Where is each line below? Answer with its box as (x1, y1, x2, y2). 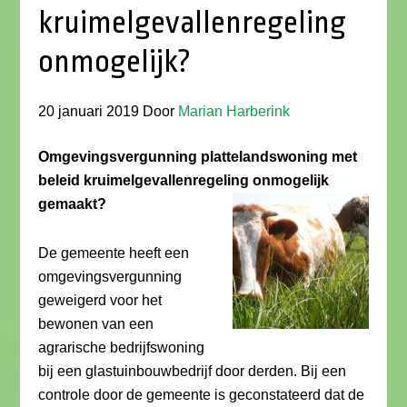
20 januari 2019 (38, 104, 140, 119)
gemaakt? (38, 196, 107, 212)
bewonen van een (38, 316, 154, 332)
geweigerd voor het (38, 293, 163, 308)
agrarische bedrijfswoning (38, 340, 205, 355)
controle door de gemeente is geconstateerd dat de (38, 387, 365, 402)
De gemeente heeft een (38, 245, 190, 261)
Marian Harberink (178, 104, 291, 119)
